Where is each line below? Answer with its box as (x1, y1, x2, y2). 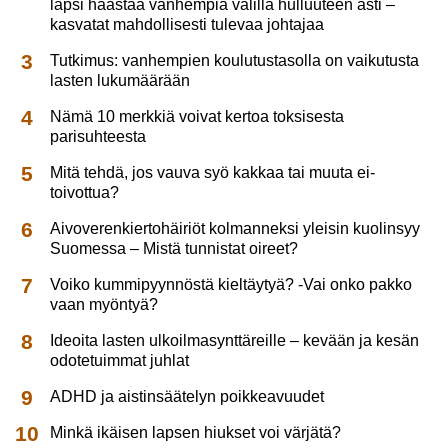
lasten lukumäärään (50, 71, 191, 89)
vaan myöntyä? (50, 295, 159, 313)
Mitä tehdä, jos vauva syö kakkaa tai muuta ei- (50, 163, 376, 181)
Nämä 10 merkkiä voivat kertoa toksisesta (50, 107, 345, 125)
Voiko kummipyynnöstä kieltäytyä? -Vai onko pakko (50, 275, 413, 293)
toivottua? (50, 183, 120, 201)
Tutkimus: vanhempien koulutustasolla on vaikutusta (50, 51, 420, 69)
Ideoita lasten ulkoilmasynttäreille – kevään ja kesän (50, 331, 420, 349)
